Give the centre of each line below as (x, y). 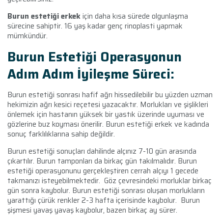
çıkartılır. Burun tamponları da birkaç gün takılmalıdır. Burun (102, 161)
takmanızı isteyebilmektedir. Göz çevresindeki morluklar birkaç (110, 180)
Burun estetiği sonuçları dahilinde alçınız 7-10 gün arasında (102, 151)
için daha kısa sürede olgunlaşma (135, 16)
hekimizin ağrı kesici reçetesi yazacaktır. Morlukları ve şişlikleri (108, 104)
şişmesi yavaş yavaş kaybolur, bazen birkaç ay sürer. (92, 210)
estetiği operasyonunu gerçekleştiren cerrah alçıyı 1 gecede (103, 171)
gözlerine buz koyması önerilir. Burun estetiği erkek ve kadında (108, 124)
